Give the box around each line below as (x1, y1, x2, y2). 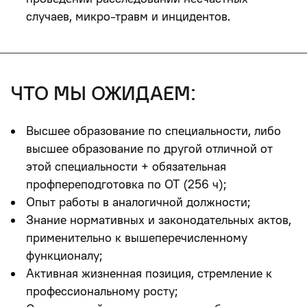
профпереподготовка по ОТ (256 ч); (26, 177, 227, 191)
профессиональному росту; (26, 284, 178, 298)
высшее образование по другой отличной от (26, 141, 273, 156)
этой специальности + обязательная (26, 159, 226, 173)
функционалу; (26, 248, 103, 262)
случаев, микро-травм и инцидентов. (26, 9, 230, 23)
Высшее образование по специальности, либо (26, 123, 281, 138)
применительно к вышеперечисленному (26, 230, 247, 245)
